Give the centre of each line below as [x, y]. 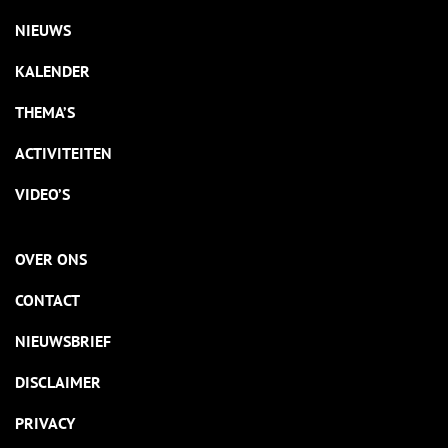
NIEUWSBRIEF [63, 341]
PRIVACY [45, 423]
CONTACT [47, 300]
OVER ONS [51, 259]
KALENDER [52, 71]
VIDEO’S [42, 194]
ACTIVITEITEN [63, 153]
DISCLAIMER [58, 382]
